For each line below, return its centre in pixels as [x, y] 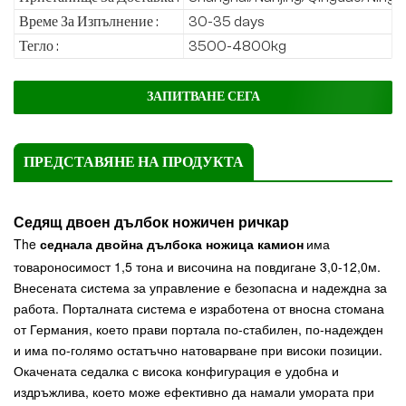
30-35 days [227, 22]
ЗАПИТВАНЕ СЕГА [203, 97]
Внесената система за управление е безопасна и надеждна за [200, 288]
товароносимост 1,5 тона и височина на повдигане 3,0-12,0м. [197, 267]
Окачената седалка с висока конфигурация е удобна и [176, 371]
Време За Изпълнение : [88, 22]
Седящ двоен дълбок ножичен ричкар [151, 222]
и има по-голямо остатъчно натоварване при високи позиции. [198, 350]
